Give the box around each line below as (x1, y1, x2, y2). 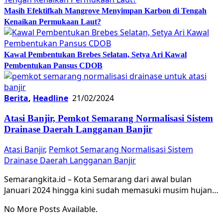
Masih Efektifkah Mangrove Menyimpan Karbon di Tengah (4, 6, 207, 15)
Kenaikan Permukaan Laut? (4, 17, 101, 26)
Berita (4, 92, 28, 104)
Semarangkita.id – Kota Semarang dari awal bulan (4, 174, 192, 185)
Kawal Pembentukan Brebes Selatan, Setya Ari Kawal (4, 50, 187, 59)
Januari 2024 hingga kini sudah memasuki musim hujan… (4, 185, 219, 196)
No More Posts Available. (4, 204, 98, 215)
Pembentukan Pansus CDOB (4, 61, 103, 70)
